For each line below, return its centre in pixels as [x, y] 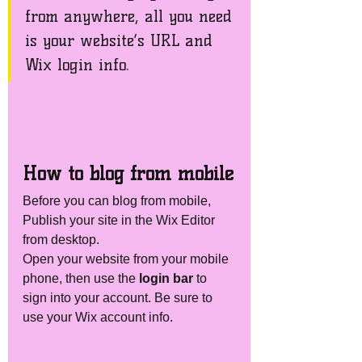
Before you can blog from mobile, [118, 200]
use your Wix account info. [99, 317]
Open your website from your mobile [127, 259]
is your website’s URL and [122, 40]
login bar [166, 278]
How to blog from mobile [128, 173]
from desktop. [63, 239]
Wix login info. [80, 64]
